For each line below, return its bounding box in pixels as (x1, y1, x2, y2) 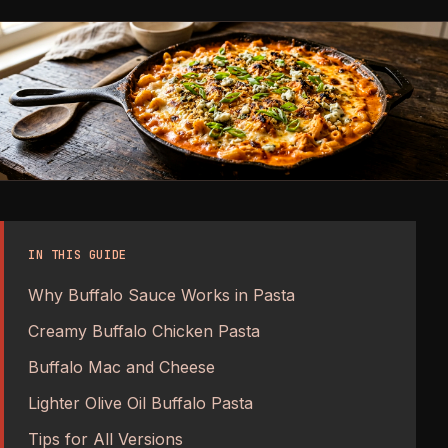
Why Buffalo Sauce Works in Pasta (28, 284, 295, 305)
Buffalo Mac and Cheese (28, 356, 215, 377)
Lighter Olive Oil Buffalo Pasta (28, 392, 253, 413)
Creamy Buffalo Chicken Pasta (28, 320, 260, 341)
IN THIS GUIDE (28, 246, 127, 263)
